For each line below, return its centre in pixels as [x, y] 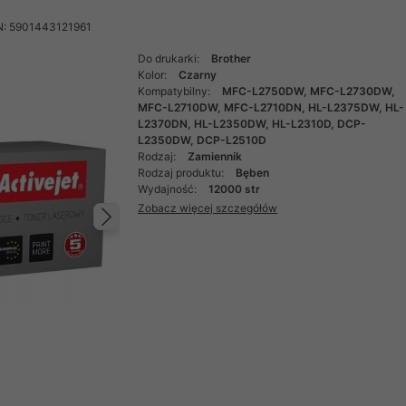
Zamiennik [215, 156]
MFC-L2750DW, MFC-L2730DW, [309, 91]
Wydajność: [169, 189]
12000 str [235, 189]
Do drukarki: [170, 58]
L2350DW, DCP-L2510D [203, 140]
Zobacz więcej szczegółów [208, 208]
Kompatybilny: [176, 91]
